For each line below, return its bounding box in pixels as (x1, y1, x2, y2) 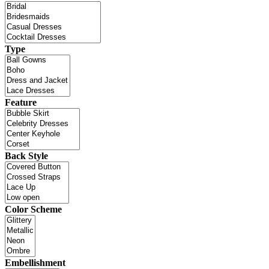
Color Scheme (5, 204, 62, 214)
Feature (5, 97, 37, 107)
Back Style (5, 150, 48, 161)
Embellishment (5, 257, 65, 268)
